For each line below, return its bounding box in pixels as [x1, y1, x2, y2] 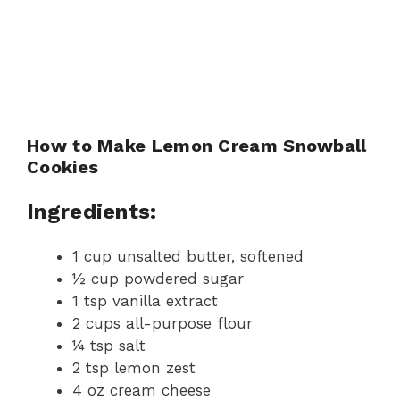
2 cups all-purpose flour [72, 314, 253, 333]
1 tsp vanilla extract [72, 292, 218, 311]
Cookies [27, 156, 99, 179]
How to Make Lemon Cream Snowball [27, 135, 367, 157]
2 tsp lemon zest [72, 359, 196, 378]
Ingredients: [27, 199, 157, 225]
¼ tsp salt [72, 337, 146, 355]
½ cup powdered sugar [72, 270, 244, 288]
